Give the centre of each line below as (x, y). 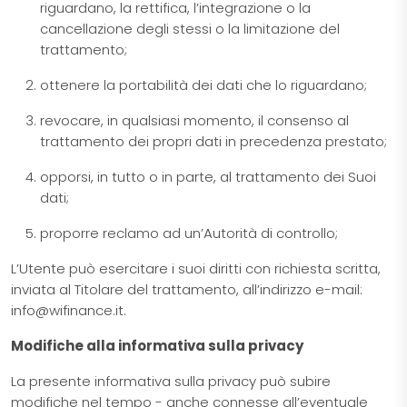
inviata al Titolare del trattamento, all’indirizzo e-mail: (187, 290)
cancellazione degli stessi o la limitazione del (190, 29)
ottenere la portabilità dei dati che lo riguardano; (203, 85)
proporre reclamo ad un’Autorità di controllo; (189, 233)
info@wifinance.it (67, 311)
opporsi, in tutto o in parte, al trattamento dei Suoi (208, 177)
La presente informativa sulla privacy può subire (171, 382)
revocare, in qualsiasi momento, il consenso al (194, 121)
